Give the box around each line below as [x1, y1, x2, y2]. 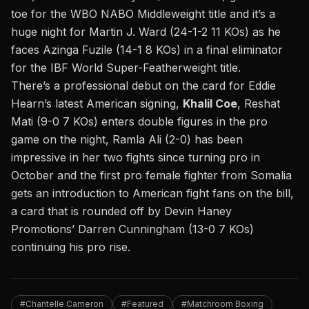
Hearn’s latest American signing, [11, 97, 183, 111]
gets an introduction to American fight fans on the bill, [11, 186, 294, 201]
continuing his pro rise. [11, 240, 130, 255]
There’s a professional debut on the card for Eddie [11, 79, 276, 93]
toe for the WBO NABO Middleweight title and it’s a [11, 7, 275, 21]
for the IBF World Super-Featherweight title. [11, 61, 241, 75]
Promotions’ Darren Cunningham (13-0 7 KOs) [11, 222, 254, 237]
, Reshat [237, 97, 280, 111]
